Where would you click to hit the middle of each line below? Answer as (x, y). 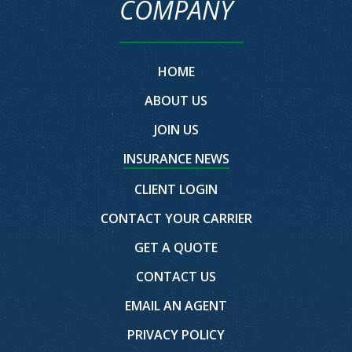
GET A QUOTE (176, 248)
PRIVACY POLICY (176, 335)
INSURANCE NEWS (176, 159)
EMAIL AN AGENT (176, 306)
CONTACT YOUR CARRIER (176, 219)
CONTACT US (176, 277)
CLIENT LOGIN (176, 190)
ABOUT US (176, 101)
